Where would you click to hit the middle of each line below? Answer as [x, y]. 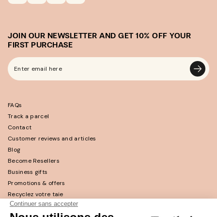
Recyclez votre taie [36, 194]
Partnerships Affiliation [41, 206]
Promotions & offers [37, 183]
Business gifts [28, 172]
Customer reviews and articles [52, 139]
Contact [20, 128]
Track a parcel [29, 116]
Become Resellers [34, 161]
